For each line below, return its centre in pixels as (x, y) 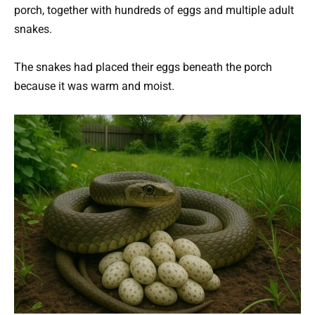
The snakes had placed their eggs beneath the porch (143, 67)
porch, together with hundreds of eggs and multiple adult (154, 10)
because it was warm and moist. (94, 86)
